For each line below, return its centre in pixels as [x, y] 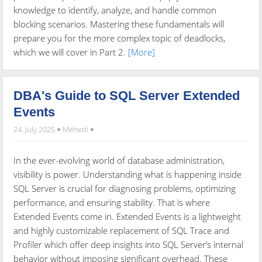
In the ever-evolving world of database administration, [119, 161]
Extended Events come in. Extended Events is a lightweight [127, 217]
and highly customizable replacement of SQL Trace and [122, 231]
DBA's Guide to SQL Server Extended [127, 96]
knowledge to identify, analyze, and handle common [115, 10]
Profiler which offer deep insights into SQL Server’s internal [129, 245]
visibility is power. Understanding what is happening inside [128, 175]
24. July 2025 [35, 130]
